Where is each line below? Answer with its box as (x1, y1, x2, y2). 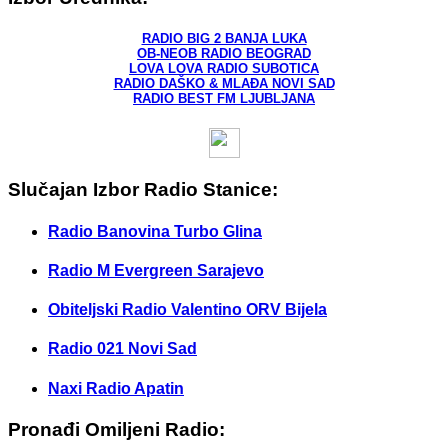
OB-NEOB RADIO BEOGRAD (137, 45, 311, 61)
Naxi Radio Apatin (48, 379, 184, 397)
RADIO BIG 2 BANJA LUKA (141, 30, 307, 46)
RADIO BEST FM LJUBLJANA (133, 90, 315, 106)
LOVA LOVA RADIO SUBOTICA (129, 60, 319, 76)
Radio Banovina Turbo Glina (48, 222, 262, 240)
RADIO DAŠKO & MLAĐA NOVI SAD (113, 75, 335, 91)
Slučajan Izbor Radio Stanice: (8, 179, 278, 201)
